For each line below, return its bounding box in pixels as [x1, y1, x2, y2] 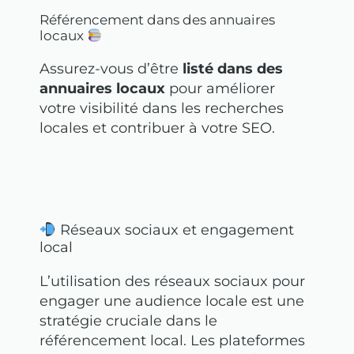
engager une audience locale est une [40, 292, 304, 310]
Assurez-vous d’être [40, 60, 179, 78]
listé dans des [179, 60, 283, 78]
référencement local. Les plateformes [40, 331, 305, 349]
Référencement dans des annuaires [40, 12, 275, 28]
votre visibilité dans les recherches [40, 100, 284, 118]
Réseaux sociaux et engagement [55, 220, 294, 239]
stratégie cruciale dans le [40, 311, 217, 330]
